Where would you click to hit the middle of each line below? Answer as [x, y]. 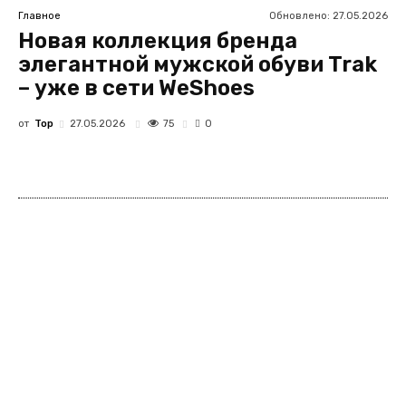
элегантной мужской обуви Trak [198, 64]
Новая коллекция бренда [158, 41]
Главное [39, 15]
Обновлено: [300, 15]
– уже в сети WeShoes [136, 88]
